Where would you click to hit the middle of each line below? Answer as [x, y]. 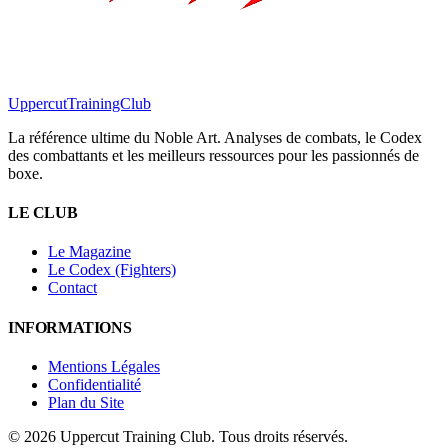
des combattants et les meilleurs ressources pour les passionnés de [213, 155]
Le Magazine [89, 252]
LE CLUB [43, 213]
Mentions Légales [104, 366]
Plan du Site [86, 402]
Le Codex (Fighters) [112, 270]
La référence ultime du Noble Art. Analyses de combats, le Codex [215, 137]
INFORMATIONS [70, 327]
